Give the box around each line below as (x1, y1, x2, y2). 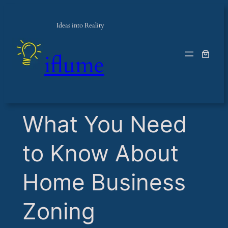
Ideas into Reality (56, 20, 104, 30)
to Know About (22, 139, 179, 167)
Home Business (22, 168, 186, 196)
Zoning (22, 197, 95, 225)
